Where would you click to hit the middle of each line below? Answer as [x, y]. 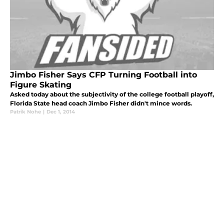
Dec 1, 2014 [61, 112]
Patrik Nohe [25, 112]
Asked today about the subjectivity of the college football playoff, [112, 94]
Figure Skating [41, 85]
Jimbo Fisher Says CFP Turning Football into [103, 75]
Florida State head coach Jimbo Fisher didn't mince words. [101, 103]
